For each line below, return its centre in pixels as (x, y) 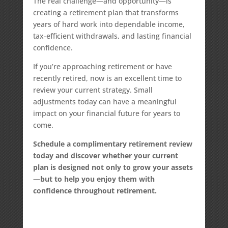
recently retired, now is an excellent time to (107, 78)
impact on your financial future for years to (106, 113)
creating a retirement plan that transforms (106, 12)
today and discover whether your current (105, 155)
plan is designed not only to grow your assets (113, 167)
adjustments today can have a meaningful (105, 102)
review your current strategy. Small (93, 90)
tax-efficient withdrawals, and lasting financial (112, 36)
